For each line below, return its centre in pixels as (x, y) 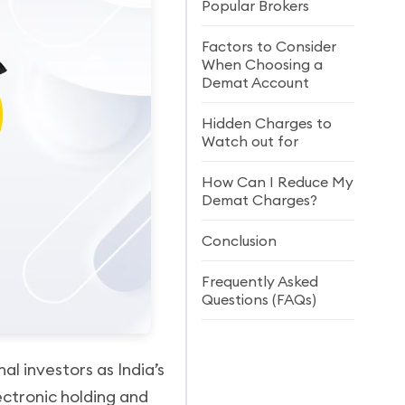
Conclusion (240, 240)
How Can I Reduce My (278, 182)
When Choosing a (263, 64)
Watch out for (250, 141)
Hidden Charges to (267, 123)
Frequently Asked (260, 281)
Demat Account (256, 82)
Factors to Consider (269, 46)
